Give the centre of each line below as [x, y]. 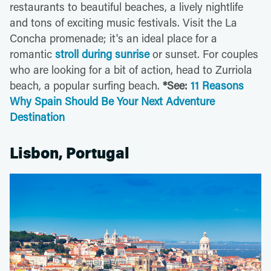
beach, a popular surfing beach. [86, 85]
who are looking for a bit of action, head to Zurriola [131, 69]
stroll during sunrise [102, 54]
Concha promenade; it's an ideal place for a [113, 38]
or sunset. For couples [204, 54]
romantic [32, 54]
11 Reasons [217, 85]
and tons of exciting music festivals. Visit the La [123, 22]
